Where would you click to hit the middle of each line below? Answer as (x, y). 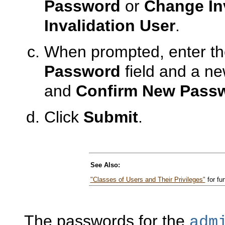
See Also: (105, 165)
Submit (111, 117)
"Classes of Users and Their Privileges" (148, 180)
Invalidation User (110, 26)
